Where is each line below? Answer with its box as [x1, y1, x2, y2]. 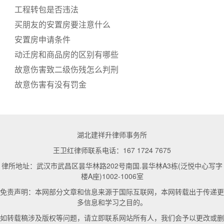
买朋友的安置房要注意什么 [14, 18, 110, 30]
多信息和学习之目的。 [77, 197, 147, 207]
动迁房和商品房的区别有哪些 [14, 48, 118, 60]
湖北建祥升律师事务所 [77, 129, 147, 139]
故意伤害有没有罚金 [14, 78, 86, 90]
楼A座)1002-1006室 [80, 171, 143, 181]
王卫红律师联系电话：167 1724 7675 [53, 145, 171, 155]
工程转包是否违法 [14, 3, 78, 15]
